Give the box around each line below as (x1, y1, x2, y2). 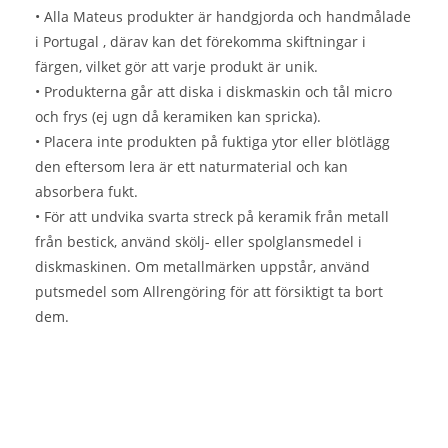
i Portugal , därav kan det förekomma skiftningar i (35, 32, 366, 51)
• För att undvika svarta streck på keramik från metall (35, 207, 389, 226)
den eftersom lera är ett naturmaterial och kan (35, 157, 348, 176)
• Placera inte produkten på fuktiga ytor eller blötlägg (35, 132, 390, 151)
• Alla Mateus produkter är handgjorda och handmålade (35, 7, 411, 26)
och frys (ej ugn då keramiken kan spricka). (35, 107, 321, 126)
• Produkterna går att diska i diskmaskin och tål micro (35, 82, 392, 101)
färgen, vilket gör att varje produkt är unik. (35, 57, 318, 76)
